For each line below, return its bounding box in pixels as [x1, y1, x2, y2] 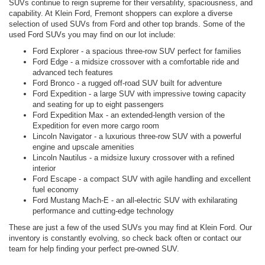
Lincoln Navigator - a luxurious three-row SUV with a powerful [33, 131, 241, 141]
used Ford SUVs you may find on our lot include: [9, 30, 176, 39]
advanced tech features [33, 67, 113, 77]
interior [33, 163, 56, 173]
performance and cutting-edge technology [33, 206, 174, 215]
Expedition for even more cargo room [33, 121, 159, 130]
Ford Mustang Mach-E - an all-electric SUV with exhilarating [33, 195, 237, 205]
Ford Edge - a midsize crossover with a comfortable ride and [33, 57, 239, 66]
